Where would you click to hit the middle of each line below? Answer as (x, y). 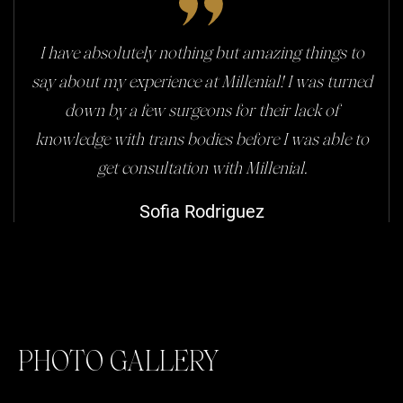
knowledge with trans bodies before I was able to (201, 141)
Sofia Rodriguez (201, 212)
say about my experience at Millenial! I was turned (201, 84)
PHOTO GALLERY (119, 364)
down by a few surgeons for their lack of (201, 112)
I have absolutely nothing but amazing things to (201, 55)
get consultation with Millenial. (201, 170)
